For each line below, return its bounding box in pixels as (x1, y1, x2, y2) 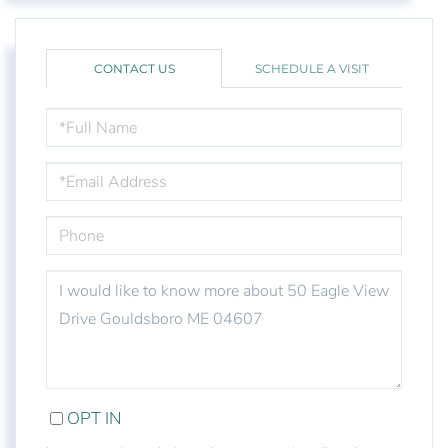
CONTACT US (93, 61, 175, 77)
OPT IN (67, 407, 122, 431)
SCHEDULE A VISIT (255, 61, 369, 77)
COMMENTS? (45, 304, 125, 320)
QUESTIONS (45, 270, 118, 286)
